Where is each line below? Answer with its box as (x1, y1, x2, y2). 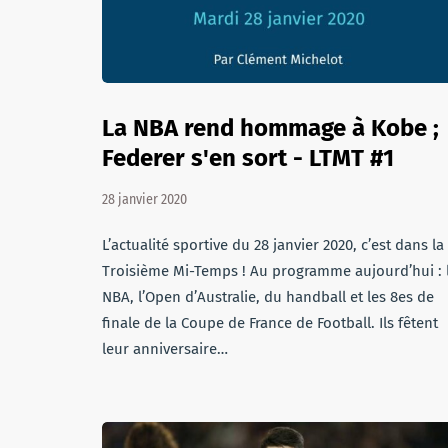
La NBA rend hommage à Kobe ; (102, 114, 439, 142)
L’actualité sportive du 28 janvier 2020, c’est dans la (102, 236, 444, 254)
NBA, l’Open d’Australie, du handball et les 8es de (102, 288, 434, 306)
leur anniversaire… (102, 340, 228, 358)
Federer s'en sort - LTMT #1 (102, 144, 394, 172)
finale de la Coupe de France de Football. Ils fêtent (102, 314, 438, 332)
